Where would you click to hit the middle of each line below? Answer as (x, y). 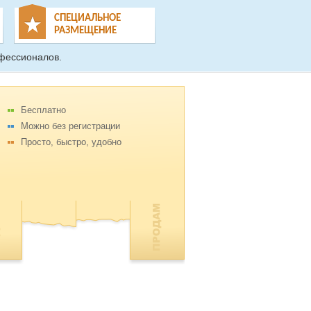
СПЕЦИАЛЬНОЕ (87, 18)
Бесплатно (43, 110)
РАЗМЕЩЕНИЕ (85, 31)
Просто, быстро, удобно (71, 142)
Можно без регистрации (70, 126)
